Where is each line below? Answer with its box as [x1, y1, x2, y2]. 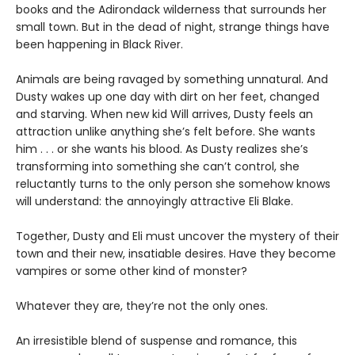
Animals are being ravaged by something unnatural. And [16, 71, 328, 87]
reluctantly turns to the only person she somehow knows [16, 176, 330, 192]
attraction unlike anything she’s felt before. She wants [16, 124, 315, 139]
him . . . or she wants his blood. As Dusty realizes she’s [16, 141, 308, 157]
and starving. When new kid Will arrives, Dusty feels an [16, 106, 313, 122]
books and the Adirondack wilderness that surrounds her [16, 2, 326, 17]
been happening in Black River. [16, 36, 183, 52]
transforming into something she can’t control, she [16, 158, 300, 174]
